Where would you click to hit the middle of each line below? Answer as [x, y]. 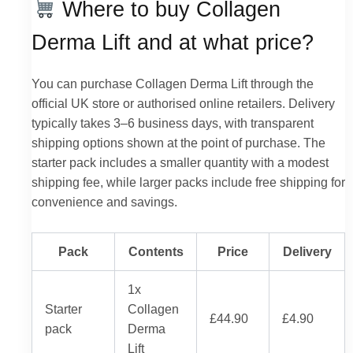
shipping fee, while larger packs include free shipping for [188, 182]
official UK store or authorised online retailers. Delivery [183, 104]
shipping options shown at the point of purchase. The [178, 143]
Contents [156, 251]
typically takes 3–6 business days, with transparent [173, 123]
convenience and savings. [104, 202]
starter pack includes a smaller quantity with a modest [180, 163]
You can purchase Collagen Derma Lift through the [173, 84]
